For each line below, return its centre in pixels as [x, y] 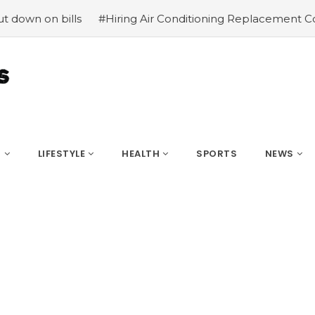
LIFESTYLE [61, 154]
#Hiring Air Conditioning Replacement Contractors [163, 19]
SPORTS [217, 154]
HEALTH [141, 154]
